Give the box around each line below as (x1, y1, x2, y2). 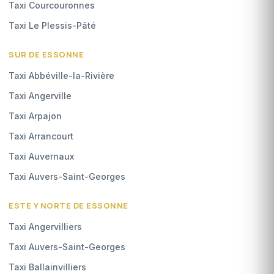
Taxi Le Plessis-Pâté (9, 20, 96, 31)
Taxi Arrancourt (9, 130, 73, 141)
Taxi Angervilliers (9, 221, 82, 232)
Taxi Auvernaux (9, 150, 74, 161)
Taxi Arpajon (9, 110, 62, 121)
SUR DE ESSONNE (9, 48, 84, 60)
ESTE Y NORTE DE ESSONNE (9, 199, 128, 211)
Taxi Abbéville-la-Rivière (9, 70, 114, 81)
